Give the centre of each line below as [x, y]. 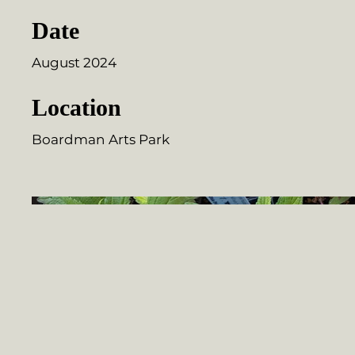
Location [76, 107]
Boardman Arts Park [101, 139]
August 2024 [74, 63]
